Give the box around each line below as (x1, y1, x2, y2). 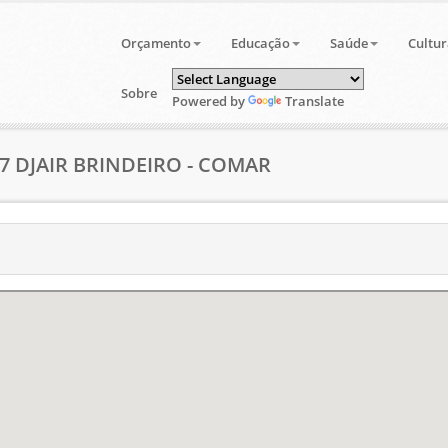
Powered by (171, 92, 248, 110)
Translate (284, 92, 344, 110)
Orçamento (120, 34, 191, 52)
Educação (230, 34, 290, 52)
